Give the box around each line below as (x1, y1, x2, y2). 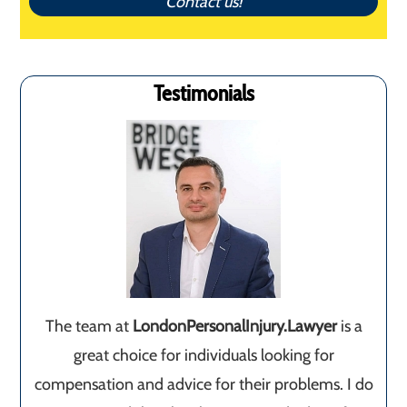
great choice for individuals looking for (73, 345, 334, 366)
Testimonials (153, 80, 254, 107)
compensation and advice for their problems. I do (34, 374, 373, 395)
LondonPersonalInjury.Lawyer (132, 316, 337, 337)
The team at (45, 316, 133, 337)
